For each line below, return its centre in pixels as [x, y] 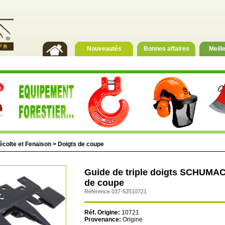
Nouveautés [104, 49]
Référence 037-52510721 [116, 191]
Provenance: [103, 220]
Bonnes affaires [166, 49]
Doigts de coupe [81, 144]
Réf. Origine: [102, 213]
